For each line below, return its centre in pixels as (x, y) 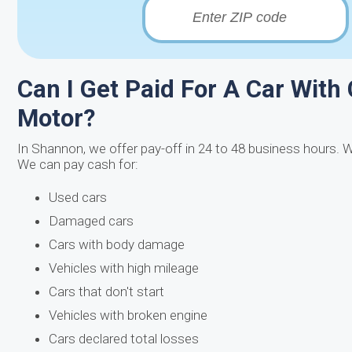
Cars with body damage (117, 244)
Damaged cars (91, 221)
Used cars (78, 197)
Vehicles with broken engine (128, 315)
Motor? (56, 118)
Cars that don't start (106, 291)
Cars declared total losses (124, 339)
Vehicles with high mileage (124, 268)
